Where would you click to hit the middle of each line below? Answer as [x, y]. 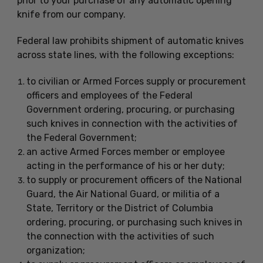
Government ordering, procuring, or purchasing [130, 109]
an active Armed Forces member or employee [125, 151]
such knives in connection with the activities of [132, 123]
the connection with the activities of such [120, 236]
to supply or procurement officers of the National [134, 180]
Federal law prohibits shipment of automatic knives [130, 41]
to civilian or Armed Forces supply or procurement [136, 81]
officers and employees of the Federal [109, 95]
